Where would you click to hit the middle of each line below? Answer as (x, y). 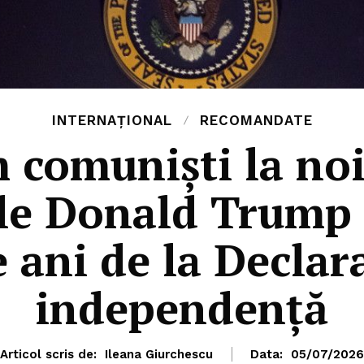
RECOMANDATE (256, 120)
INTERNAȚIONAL (112, 120)
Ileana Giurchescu (159, 355)
